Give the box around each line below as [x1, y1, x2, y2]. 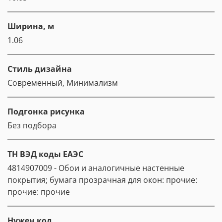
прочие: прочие [7, 186, 70, 198]
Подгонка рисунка [7, 106, 85, 117]
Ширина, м [7, 21, 55, 32]
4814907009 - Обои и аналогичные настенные [7, 163, 184, 174]
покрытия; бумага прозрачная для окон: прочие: [7, 174, 197, 186]
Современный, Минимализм [7, 77, 118, 89]
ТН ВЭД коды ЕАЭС [7, 149, 83, 160]
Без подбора [7, 120, 56, 131]
